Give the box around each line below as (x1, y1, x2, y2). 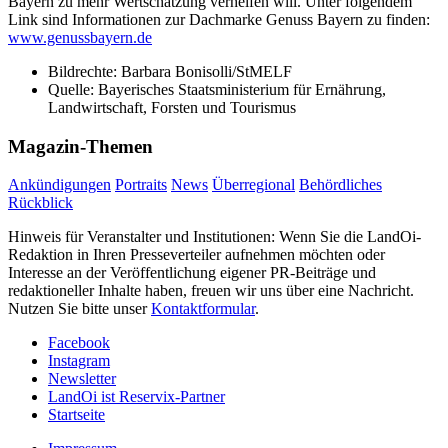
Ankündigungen (8, 176, 111, 194)
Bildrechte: (48, 62, 121, 80)
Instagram (48, 352, 110, 370)
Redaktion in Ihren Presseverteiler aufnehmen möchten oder (8, 246, 385, 264)
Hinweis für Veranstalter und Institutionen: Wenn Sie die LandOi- (8, 228, 421, 246)
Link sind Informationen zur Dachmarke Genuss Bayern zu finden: (8, 10, 430, 28)
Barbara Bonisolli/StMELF (121, 62, 292, 80)
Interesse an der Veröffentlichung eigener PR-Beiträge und (8, 264, 376, 282)
